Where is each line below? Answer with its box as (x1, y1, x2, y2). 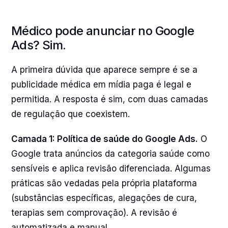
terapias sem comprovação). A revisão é (11, 208, 177, 218)
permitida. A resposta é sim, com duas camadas (11, 94, 208, 104)
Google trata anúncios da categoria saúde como (11, 149, 210, 159)
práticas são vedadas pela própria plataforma (11, 178, 197, 188)
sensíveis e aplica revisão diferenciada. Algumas (11, 163, 211, 174)
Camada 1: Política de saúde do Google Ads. (11, 134, 198, 144)
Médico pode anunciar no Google (11, 23, 194, 38)
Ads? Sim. (11, 38, 66, 52)
